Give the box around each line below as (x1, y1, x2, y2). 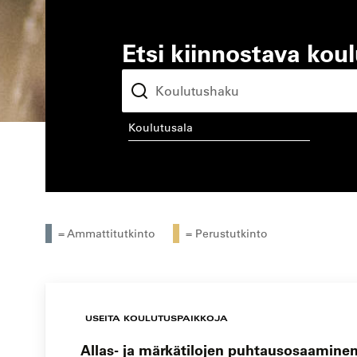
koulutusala (121, 113, 190, 130)
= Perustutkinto (186, 226, 268, 241)
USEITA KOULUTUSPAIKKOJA (85, 313, 228, 324)
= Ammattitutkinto (58, 226, 155, 241)
